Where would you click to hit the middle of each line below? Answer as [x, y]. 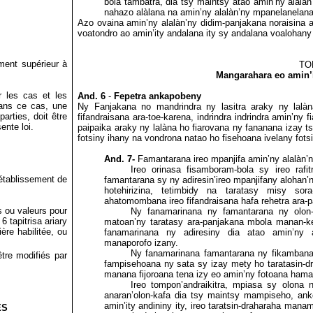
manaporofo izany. [141, 243]
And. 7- [121, 159]
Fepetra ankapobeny [158, 96]
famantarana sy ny [142, 180]
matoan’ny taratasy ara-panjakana [174, 222]
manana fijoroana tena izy [156, 274]
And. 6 [92, 96]
